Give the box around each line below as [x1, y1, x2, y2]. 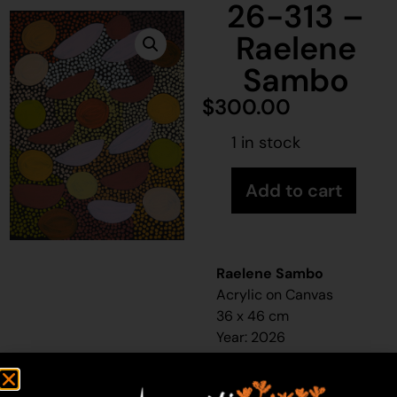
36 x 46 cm [216, 307, 290, 326]
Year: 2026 [216, 328, 286, 347]
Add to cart [245, 179, 343, 203]
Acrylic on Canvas [216, 285, 334, 305]
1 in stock [231, 131, 301, 153]
